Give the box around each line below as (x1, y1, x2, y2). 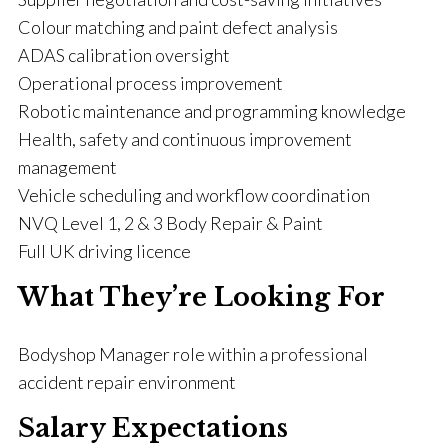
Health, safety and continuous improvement (18, 128, 352, 151)
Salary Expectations (18, 413, 288, 445)
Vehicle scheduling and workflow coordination (18, 184, 370, 207)
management (18, 156, 117, 179)
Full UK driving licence (18, 240, 191, 263)
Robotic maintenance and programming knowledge (18, 100, 406, 123)
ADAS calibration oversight (18, 44, 230, 67)
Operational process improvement (18, 72, 283, 95)
